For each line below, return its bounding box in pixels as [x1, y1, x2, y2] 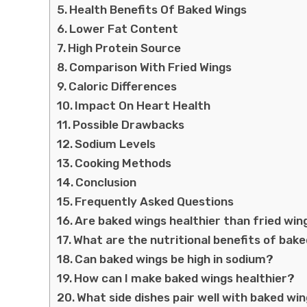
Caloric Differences [69, 79, 177, 93]
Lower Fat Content [69, 21, 179, 36]
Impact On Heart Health [75, 98, 211, 112]
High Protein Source [68, 40, 182, 55]
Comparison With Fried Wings [69, 60, 232, 74]
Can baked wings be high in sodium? [75, 251, 274, 266]
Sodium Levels [75, 136, 156, 151]
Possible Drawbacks [73, 117, 185, 132]
